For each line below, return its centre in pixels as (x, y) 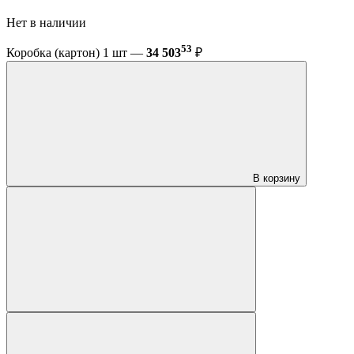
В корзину (277, 179)
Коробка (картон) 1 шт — (76, 53)
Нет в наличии (48, 22)
